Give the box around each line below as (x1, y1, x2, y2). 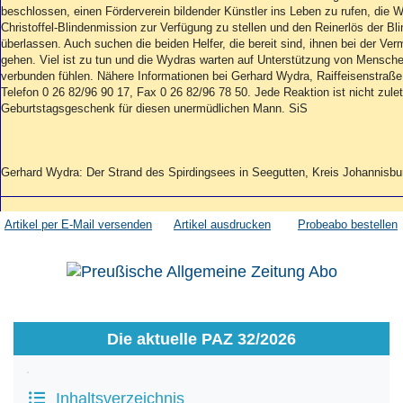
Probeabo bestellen (298, 218, 398, 231)
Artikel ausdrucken (174, 218, 271, 231)
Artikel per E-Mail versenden (4, 218, 152, 231)
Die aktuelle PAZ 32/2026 (107, 329, 296, 348)
